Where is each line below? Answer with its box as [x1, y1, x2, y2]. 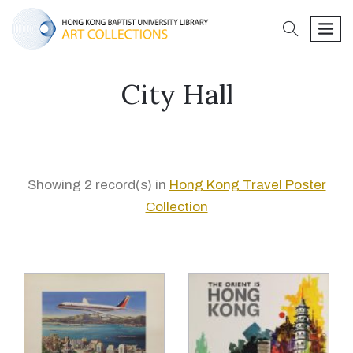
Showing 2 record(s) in [27, 177, 169, 192]
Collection [145, 199, 208, 214]
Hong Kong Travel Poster [169, 177, 326, 192]
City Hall [120, 76, 233, 112]
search [298, 17, 339, 32]
